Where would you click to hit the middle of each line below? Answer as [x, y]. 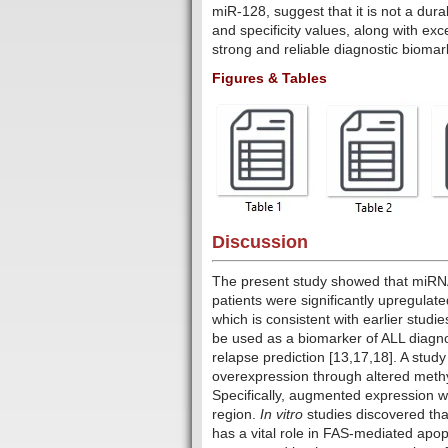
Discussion [260, 242]
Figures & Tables [269, 78]
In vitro [281, 414]
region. [236, 414]
